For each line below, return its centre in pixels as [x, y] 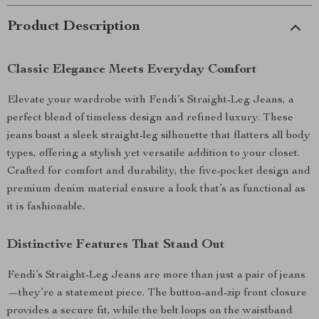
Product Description [74, 27]
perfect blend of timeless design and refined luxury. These [150, 118]
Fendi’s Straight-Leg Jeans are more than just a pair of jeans [156, 276]
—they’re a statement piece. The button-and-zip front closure [157, 293]
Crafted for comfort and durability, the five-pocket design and [159, 172]
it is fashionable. [46, 207]
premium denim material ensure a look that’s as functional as [156, 189]
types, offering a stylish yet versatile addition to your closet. [153, 154]
